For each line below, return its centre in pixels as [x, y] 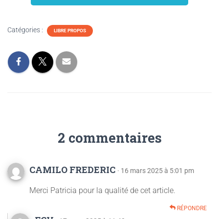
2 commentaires [109, 138]
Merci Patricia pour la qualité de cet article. [102, 190]
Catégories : [26, 30]
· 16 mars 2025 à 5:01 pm [156, 171]
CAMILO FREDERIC [73, 170]
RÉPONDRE [191, 208]
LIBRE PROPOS [70, 31]
